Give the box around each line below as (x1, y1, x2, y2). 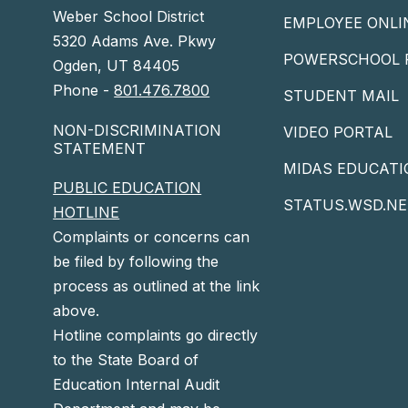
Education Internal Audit (53, 375, 220, 394)
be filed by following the (53, 252, 219, 271)
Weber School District (53, 7, 205, 26)
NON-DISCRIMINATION (53, 121, 222, 140)
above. (53, 301, 105, 321)
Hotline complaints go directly (53, 326, 259, 345)
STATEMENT (53, 139, 147, 158)
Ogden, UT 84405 (53, 56, 180, 76)
